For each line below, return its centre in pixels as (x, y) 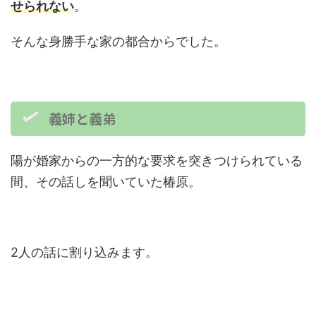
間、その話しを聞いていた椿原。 (106, 182)
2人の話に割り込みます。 (84, 252)
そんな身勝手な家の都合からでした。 (119, 41)
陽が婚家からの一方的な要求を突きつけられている (157, 160)
